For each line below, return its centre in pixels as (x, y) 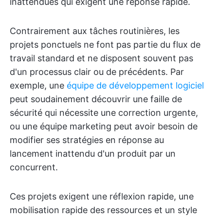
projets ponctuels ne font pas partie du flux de (105, 45)
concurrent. (34, 167)
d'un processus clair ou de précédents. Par (97, 72)
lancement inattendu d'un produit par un (93, 154)
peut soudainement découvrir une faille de (96, 99)
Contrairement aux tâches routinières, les (95, 31)
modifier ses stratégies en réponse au (87, 140)
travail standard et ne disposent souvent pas (101, 58)
